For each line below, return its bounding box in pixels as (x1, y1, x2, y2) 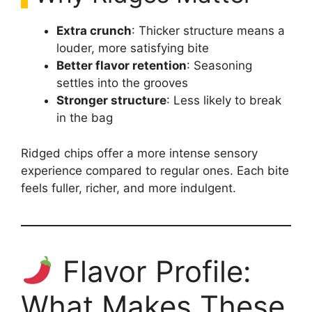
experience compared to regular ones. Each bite (21, 163, 289, 178)
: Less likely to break (166, 93, 281, 108)
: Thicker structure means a (132, 24, 285, 38)
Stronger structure (56, 93, 166, 108)
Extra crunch (56, 24, 132, 38)
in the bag (56, 111, 113, 125)
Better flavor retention (56, 58, 187, 73)
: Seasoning (187, 58, 252, 73)
